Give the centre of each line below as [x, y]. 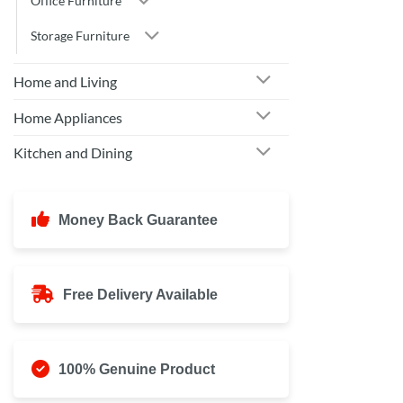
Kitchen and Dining [73, 153]
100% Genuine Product [137, 369]
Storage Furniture [80, 35]
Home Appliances [68, 117]
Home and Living [65, 81]
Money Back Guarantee [138, 219]
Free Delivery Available [140, 294]
